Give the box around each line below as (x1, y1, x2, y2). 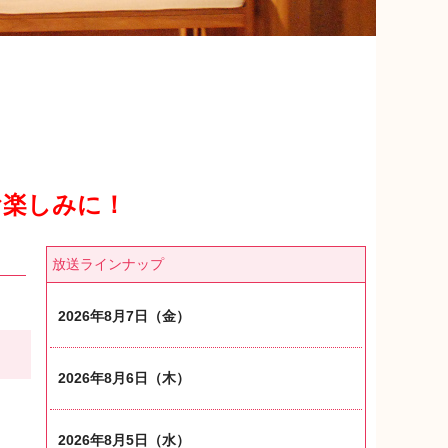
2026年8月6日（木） (58, 370, 190, 386)
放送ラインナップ (52, 256, 164, 272)
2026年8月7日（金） (58, 308, 190, 324)
